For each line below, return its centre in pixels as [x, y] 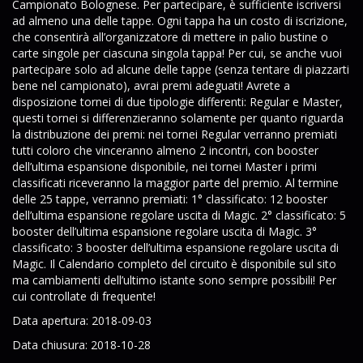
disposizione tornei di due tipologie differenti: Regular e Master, [177, 102]
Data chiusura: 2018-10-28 [81, 345]
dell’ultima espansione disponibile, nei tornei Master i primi [164, 167]
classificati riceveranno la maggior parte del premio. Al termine [175, 183]
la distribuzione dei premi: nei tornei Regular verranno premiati [175, 134]
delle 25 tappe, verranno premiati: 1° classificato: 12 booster [170, 199]
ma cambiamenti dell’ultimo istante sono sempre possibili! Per [174, 280]
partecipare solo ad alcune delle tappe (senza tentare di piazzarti [181, 69]
